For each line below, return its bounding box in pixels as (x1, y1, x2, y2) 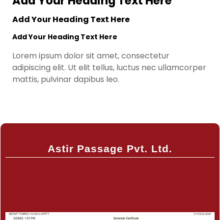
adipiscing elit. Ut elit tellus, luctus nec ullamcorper (12, 62, 206, 73)
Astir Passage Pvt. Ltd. (48, 143, 172, 154)
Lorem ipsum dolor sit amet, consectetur (12, 50, 169, 61)
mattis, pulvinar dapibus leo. (12, 74, 119, 85)
